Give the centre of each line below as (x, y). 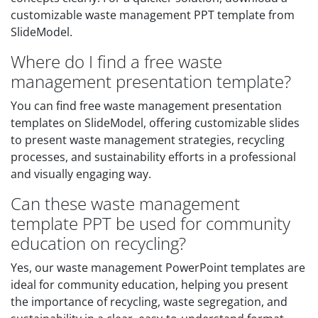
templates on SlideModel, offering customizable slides (155, 123)
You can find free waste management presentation (146, 106)
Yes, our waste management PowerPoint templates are (158, 268)
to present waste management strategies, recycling (148, 140)
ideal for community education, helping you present (149, 285)
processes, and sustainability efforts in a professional (153, 157)
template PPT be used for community (150, 223)
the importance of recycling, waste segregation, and (149, 302)
